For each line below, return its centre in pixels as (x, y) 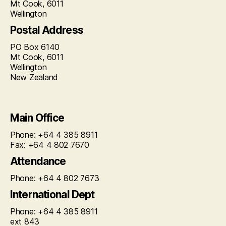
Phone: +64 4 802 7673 (55, 178)
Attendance (38, 161)
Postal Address (47, 30)
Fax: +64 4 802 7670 (50, 145)
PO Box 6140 (35, 47)
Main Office (37, 118)
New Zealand (34, 77)
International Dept (52, 195)
